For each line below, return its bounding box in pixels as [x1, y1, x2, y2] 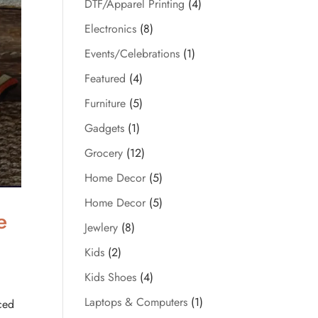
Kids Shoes [84, 269, 137, 285]
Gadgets [84, 120, 125, 136]
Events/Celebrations [84, 45, 180, 62]
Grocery [84, 145, 124, 161]
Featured [84, 70, 126, 87]
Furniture [84, 95, 126, 111]
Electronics [84, 21, 137, 37]
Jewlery [84, 219, 119, 236]
